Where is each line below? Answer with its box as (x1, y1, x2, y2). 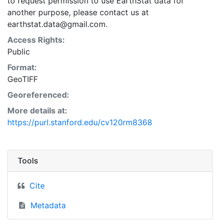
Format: (7, 62, 37, 72)
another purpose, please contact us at (7, 7, 149, 17)
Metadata (30, 200, 66, 210)
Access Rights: (7, 34, 65, 45)
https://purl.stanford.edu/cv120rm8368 (7, 117, 152, 127)
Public (7, 46, 30, 56)
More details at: (7, 105, 67, 115)
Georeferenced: (7, 89, 69, 100)
